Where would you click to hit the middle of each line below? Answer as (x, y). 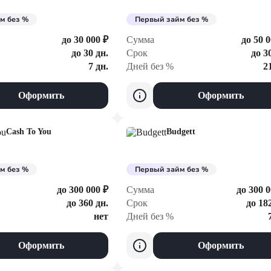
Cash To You (29, 132)
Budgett (181, 132)
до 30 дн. (90, 53)
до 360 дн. (87, 203)
